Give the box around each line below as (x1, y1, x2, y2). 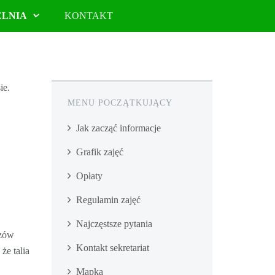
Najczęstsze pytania (76, 219, 152, 229)
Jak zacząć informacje (76, 123, 161, 133)
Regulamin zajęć (76, 195, 141, 205)
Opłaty (76, 171, 103, 181)
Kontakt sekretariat (76, 242, 149, 253)
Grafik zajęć (76, 147, 123, 157)
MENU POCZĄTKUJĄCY (67, 98, 172, 107)
